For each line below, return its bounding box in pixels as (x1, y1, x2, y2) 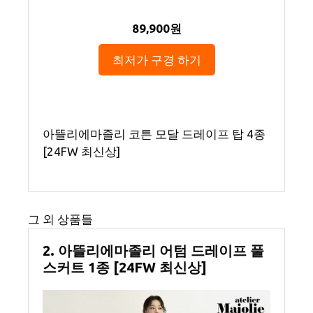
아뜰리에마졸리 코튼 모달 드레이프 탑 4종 (43, 126, 265, 140)
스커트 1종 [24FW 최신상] (43, 259, 207, 275)
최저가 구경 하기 (112, 52, 201, 66)
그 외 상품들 (28, 212, 93, 226)
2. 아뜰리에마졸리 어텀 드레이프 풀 (43, 242, 264, 259)
